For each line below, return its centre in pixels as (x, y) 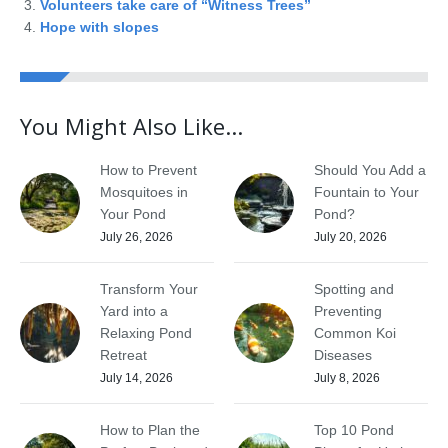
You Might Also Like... (131, 126)
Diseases (343, 355)
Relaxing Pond (146, 333)
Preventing (348, 311)
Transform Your (149, 289)
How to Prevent (148, 170)
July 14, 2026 (136, 378)
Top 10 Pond (354, 430)
